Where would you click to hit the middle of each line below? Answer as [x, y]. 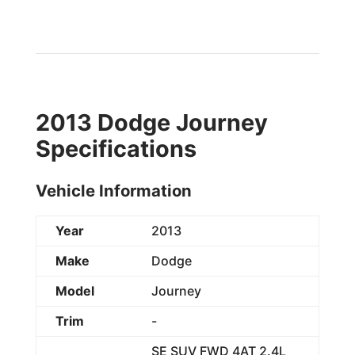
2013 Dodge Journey [151, 122]
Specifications [116, 148]
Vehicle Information [113, 190]
